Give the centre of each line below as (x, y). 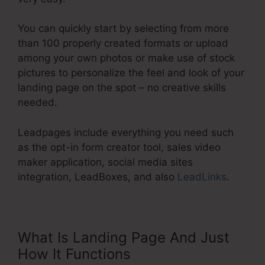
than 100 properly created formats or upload (123, 43)
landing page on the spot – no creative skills (122, 88)
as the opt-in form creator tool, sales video (119, 147)
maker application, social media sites (105, 162)
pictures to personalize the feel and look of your (131, 73)
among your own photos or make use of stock (126, 58)
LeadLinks (202, 177)
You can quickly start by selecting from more (123, 29)
